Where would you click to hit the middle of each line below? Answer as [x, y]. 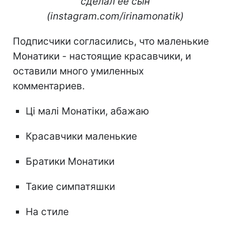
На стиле [47, 212]
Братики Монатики [70, 162]
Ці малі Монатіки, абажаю [87, 111]
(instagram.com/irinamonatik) [115, 16]
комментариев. [49, 86]
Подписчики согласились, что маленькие [111, 42]
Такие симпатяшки [70, 187]
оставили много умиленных [78, 71]
